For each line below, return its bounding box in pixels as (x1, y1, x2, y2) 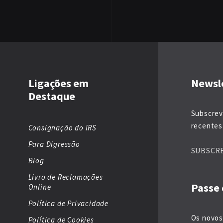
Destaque (28, 89, 75, 104)
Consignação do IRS (28, 123, 97, 133)
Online (28, 182, 51, 192)
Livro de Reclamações (28, 172, 103, 182)
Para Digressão (28, 139, 80, 149)
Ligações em (28, 76, 89, 91)
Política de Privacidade (28, 199, 109, 209)
